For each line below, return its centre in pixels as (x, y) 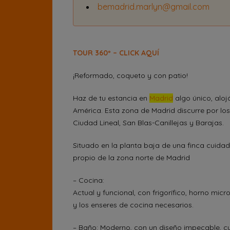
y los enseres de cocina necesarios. (133, 205)
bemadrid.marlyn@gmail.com (154, 7)
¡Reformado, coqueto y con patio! (130, 75)
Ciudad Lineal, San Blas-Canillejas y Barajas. (148, 123)
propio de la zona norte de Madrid (131, 158)
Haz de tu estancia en (111, 98)
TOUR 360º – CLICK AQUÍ (116, 53)
